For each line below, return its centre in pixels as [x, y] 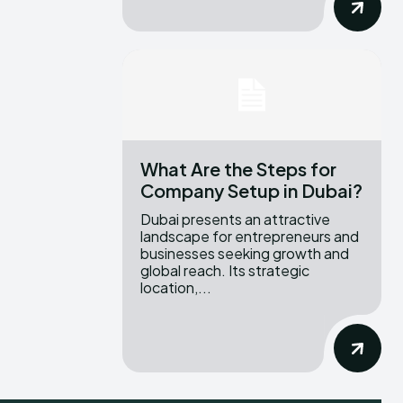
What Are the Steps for [238, 168]
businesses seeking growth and [245, 253]
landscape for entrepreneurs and [250, 236]
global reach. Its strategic [225, 270]
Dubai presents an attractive [235, 219]
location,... [176, 287]
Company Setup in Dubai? [251, 190]
